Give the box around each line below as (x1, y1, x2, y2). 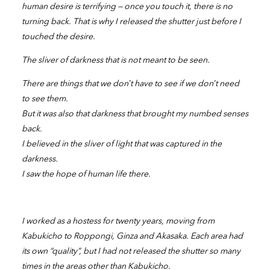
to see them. (21, 93, 68, 103)
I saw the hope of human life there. (21, 169, 151, 178)
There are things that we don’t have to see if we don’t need (21, 78, 239, 88)
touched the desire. (21, 31, 95, 41)
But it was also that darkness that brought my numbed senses (21, 108, 248, 118)
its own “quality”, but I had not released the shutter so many (21, 246, 240, 256)
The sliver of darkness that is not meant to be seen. (21, 55, 210, 64)
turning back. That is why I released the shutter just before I (21, 16, 241, 26)
